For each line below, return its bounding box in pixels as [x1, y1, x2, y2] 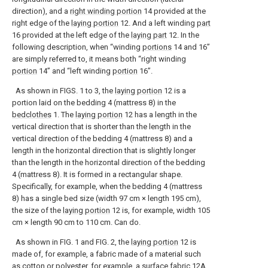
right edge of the [12, 19, 71, 28]
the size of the [12, 206, 63, 215]
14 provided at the [142, 7, 206, 16]
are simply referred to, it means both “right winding [12, 54, 186, 63]
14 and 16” [172, 42, 210, 51]
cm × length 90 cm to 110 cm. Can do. [12, 218, 141, 227]
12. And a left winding [118, 19, 197, 28]
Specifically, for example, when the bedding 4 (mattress [12, 182, 202, 191]
